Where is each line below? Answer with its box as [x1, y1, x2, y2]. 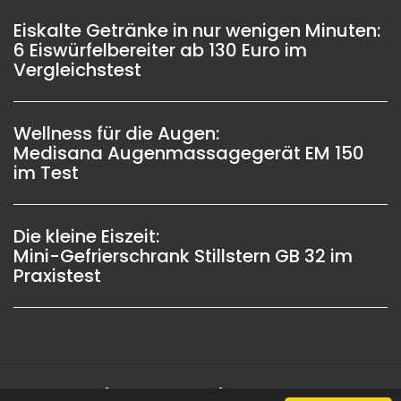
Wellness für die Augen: [13, 120, 219, 146]
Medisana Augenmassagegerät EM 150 [13, 140, 364, 166]
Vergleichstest [13, 56, 141, 82]
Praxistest [13, 262, 101, 288]
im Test [13, 159, 79, 185]
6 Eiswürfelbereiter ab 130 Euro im [13, 37, 307, 63]
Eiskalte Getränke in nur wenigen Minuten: [13, 17, 380, 43]
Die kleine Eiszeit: [13, 223, 159, 249]
